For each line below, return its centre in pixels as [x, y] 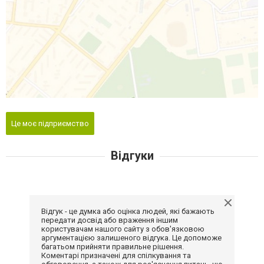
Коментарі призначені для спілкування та [116, 255]
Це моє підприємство [50, 123]
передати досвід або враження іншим [110, 220]
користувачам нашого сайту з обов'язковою [123, 229]
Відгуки [132, 155]
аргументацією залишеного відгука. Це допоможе [131, 237]
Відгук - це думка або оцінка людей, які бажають [128, 211]
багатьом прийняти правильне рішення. [113, 246]
